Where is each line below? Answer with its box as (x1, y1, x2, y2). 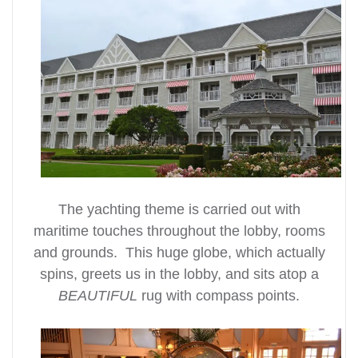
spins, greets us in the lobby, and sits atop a (39, 265, 319, 282)
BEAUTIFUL (58, 287, 141, 304)
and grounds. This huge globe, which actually (33, 244, 325, 261)
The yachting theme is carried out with (58, 201, 300, 217)
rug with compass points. (141, 287, 300, 304)
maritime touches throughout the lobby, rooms (33, 222, 325, 239)
